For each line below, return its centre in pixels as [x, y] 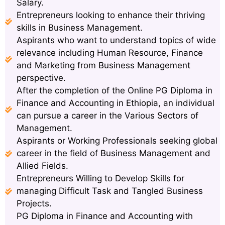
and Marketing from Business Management [103, 66]
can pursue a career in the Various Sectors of [107, 116]
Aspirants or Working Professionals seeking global [117, 141]
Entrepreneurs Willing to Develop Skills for [100, 179]
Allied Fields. [42, 166]
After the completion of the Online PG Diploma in [114, 91]
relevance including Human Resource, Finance [109, 53]
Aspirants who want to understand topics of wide [116, 40]
